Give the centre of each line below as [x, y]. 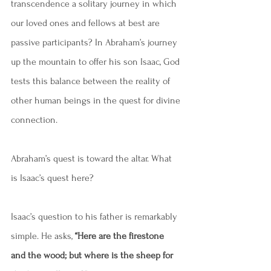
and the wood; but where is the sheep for [93, 255]
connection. [34, 120]
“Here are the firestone [119, 236]
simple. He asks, [42, 236]
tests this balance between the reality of [92, 81]
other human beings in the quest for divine [97, 100]
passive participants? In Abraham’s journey [95, 42]
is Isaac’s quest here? [52, 178]
